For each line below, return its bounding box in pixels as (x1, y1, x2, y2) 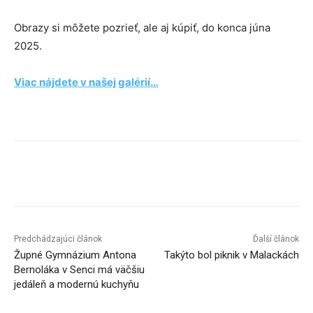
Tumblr (280, 170, 308, 182)
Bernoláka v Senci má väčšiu (14, 263, 145, 277)
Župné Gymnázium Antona (14, 249, 136, 262)
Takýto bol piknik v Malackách (163, 249, 299, 262)
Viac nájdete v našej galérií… (14, 75, 159, 89)
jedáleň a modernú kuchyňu (14, 278, 139, 291)
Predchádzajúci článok (14, 234, 102, 245)
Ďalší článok (252, 234, 299, 245)
